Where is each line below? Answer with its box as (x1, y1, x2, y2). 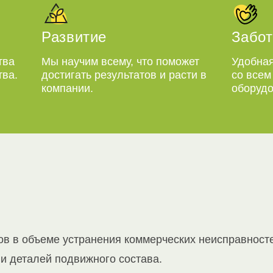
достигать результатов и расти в (41, 68, 207, 81)
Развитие (41, 28, 107, 45)
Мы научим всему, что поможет (41, 55, 200, 68)
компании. (41, 82, 94, 94)
